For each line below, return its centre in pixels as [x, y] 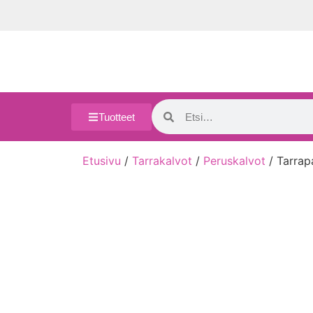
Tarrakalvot [162, 161]
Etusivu [102, 161]
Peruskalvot [234, 161]
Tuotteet [117, 117]
